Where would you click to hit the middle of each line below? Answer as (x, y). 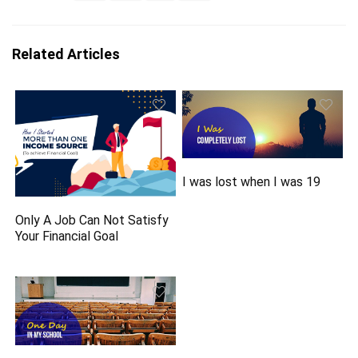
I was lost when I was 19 (252, 182)
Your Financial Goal (67, 237)
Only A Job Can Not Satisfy (92, 221)
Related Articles (66, 54)
